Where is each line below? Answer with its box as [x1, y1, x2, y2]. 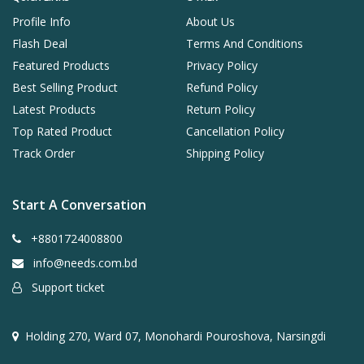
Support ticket [28, 279, 105, 295]
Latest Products [12, 101, 96, 117]
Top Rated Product [12, 123, 112, 139]
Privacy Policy [186, 57, 258, 73]
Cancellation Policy [186, 123, 284, 139]
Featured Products [12, 57, 110, 73]
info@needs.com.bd [30, 254, 137, 271]
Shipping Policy [186, 145, 264, 161]
